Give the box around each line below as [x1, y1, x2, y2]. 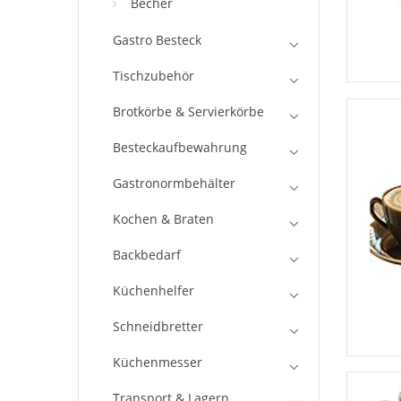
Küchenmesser [113, 354, 202, 371]
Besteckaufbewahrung [113, 139, 247, 157]
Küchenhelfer [113, 282, 194, 300]
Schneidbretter [113, 318, 203, 336]
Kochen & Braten [113, 210, 214, 228]
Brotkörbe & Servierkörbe [113, 103, 264, 121]
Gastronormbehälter [113, 175, 235, 192]
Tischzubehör [113, 67, 194, 85]
